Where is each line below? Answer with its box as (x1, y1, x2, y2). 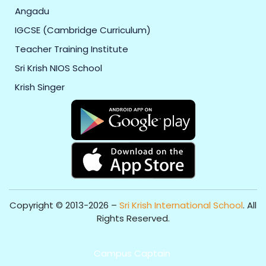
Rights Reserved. (96, 212, 170, 225)
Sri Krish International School (119, 199, 243, 212)
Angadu (15, 4, 49, 17)
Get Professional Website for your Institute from (26, 233, 240, 246)
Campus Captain (94, 246, 170, 259)
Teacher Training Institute (15, 42, 128, 55)
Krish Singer (15, 80, 65, 93)
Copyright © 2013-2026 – (9, 199, 119, 212)
